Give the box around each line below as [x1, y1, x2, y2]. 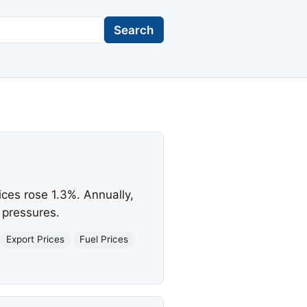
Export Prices [6, 234, 65, 245]
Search [114, 23, 154, 37]
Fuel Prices [79, 234, 129, 245]
